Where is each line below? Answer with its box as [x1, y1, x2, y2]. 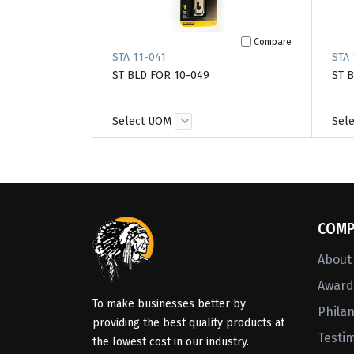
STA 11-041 [112, 51, 166, 64]
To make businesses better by [92, 297, 246, 311]
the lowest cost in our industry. [92, 335, 249, 349]
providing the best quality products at [92, 316, 284, 330]
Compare [253, 36, 292, 47]
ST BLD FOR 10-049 [112, 69, 209, 82]
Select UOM [112, 115, 171, 128]
